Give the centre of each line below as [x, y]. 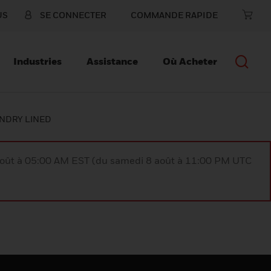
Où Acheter [190, 61]
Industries [38, 61]
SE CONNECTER [73, 15]
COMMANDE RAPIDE [174, 15]
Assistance [112, 61]
